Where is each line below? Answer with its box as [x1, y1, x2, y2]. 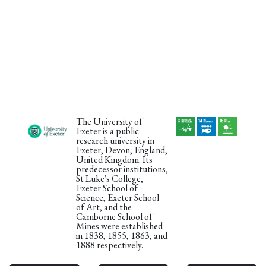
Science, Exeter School [76, 191, 160, 204]
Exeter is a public [76, 125, 140, 137]
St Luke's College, [76, 172, 144, 185]
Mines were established [76, 220, 163, 232]
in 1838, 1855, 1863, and [76, 229, 168, 242]
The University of [76, 115, 143, 128]
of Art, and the [76, 201, 132, 213]
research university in [76, 134, 155, 147]
